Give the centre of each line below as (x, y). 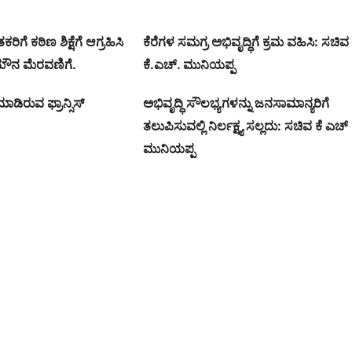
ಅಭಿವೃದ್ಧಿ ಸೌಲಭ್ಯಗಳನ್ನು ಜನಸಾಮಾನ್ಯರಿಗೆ (236, 103)
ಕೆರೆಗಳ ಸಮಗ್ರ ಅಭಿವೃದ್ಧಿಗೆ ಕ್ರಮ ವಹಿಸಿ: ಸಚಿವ (246, 42)
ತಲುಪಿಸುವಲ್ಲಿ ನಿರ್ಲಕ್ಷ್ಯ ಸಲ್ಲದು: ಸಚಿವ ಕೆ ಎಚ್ (245, 126)
